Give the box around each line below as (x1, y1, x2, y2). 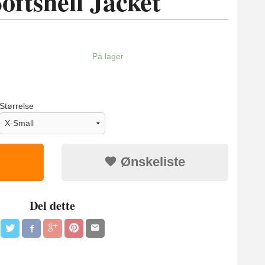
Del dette (30, 196, 75, 214)
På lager (92, 51, 124, 61)
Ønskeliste (117, 154, 186, 169)
